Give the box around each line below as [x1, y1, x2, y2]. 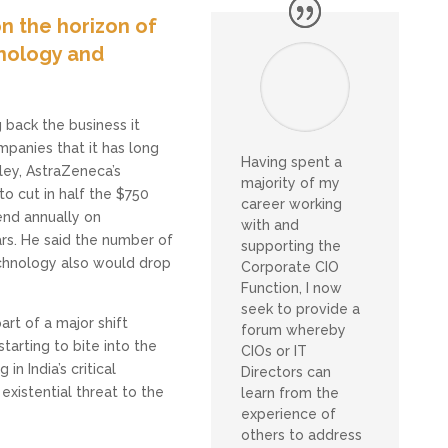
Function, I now [240, 280, 342, 297]
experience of [240, 406, 336, 423]
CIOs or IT [240, 343, 307, 360]
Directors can [240, 364, 331, 381]
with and [240, 217, 299, 234]
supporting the [240, 238, 341, 255]
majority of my [240, 175, 340, 192]
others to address [240, 427, 362, 444]
